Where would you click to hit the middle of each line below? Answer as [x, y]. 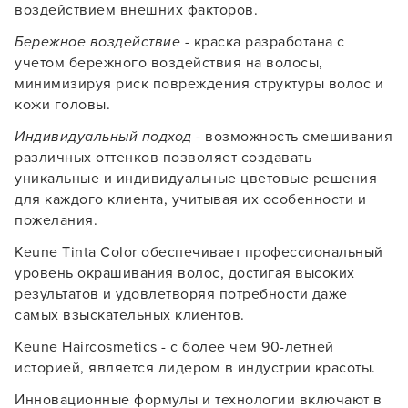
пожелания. [56, 220]
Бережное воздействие [97, 42]
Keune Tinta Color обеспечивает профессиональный [199, 252]
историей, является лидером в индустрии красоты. [195, 368]
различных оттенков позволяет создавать [163, 158]
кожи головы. [62, 105]
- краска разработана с [263, 42]
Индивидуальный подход [103, 137]
